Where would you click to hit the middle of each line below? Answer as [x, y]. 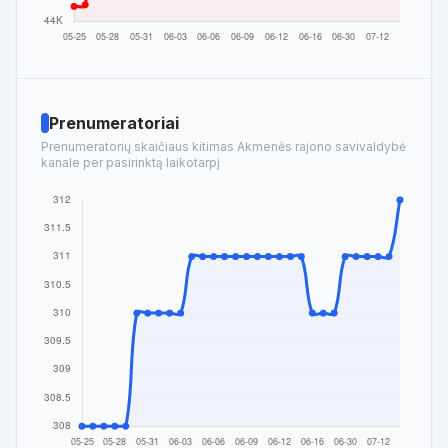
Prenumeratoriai [114, 123]
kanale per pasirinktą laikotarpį [130, 162]
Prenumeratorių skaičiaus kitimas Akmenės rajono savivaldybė [223, 146]
